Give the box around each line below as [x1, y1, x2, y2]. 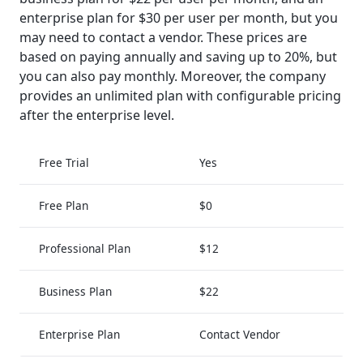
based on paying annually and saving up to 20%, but [19, 48, 337, 66]
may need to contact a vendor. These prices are [19, 28, 307, 47]
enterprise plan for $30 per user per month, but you [19, 9, 338, 28]
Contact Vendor [199, 327, 280, 343]
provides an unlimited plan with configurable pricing [19, 87, 341, 105]
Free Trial [39, 155, 89, 171]
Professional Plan [39, 241, 130, 257]
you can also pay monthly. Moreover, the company [19, 67, 326, 86]
